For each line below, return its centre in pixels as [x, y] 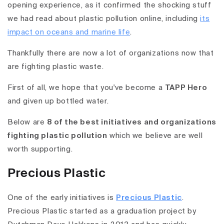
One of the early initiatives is [62, 197]
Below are [27, 122]
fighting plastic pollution [57, 136]
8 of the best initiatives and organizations [132, 122]
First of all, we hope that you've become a [86, 88]
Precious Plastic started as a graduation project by [102, 211]
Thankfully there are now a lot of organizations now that [111, 53]
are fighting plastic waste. [56, 67]
